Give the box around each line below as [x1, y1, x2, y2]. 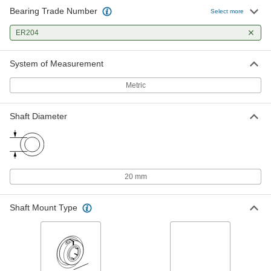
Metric [125, 81, 146, 90]
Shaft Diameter [10, 111, 67, 121]
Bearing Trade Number [10, 6, 97, 16]
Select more [211, 7, 244, 15]
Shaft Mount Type [10, 203, 77, 213]
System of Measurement [10, 59, 103, 68]
